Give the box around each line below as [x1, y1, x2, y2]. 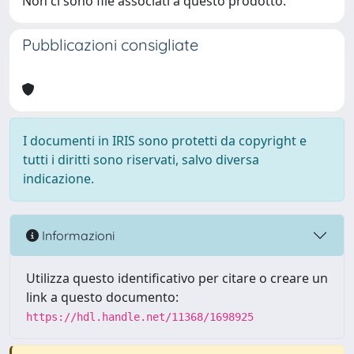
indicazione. [23, 170, 94, 187]
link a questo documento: [26, 288, 179, 306]
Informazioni [39, 227, 115, 243]
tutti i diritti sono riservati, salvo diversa [23, 151, 259, 168]
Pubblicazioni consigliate [22, 35, 198, 55]
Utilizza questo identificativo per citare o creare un [26, 269, 328, 287]
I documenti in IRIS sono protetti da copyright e [23, 132, 307, 149]
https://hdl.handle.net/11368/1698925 [26, 311, 254, 323]
